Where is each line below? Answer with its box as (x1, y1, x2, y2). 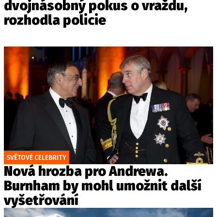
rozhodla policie (4, 12, 106, 28)
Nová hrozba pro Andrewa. (4, 163, 168, 179)
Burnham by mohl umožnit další (4, 178, 201, 194)
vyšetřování (4, 192, 78, 208)
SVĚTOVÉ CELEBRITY (6, 153, 66, 162)
